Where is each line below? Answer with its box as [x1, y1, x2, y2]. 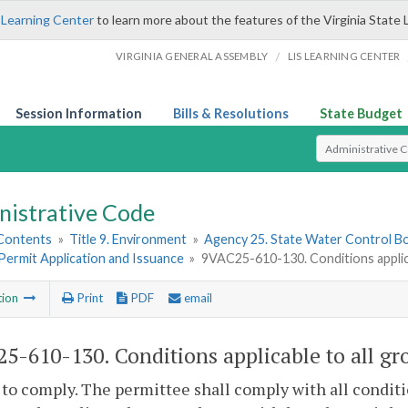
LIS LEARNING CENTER [287, 50, 401, 62]
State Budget [320, 106, 403, 121]
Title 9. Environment [69, 231, 188, 248]
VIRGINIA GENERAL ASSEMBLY [116, 50, 269, 62]
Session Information [15, 106, 142, 121]
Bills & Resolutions [173, 106, 289, 121]
